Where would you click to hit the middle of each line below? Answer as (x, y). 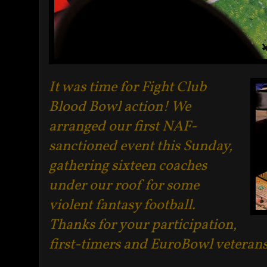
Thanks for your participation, (143, 225)
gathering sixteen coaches (128, 166)
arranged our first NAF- (123, 127)
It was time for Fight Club (128, 87)
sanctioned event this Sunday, (141, 146)
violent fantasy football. (122, 205)
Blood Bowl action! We (120, 107)
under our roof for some (124, 186)
